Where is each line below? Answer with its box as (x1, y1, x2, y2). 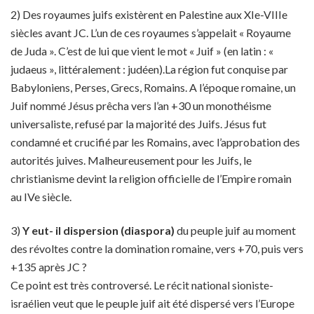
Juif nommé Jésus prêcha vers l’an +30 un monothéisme (11, 99, 271, 112)
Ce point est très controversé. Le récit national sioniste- (11, 278, 273, 292)
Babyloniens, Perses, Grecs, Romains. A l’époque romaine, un (11, 81, 296, 94)
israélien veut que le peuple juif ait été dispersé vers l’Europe (11, 296, 294, 310)
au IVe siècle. (11, 190, 71, 203)
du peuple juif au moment (175, 224, 296, 237)
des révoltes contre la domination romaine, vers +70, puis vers (11, 242, 303, 255)
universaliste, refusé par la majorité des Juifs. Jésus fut (11, 117, 266, 130)
